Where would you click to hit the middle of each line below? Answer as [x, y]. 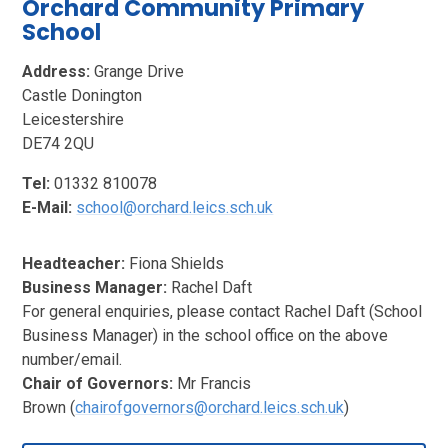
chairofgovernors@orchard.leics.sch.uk [210, 407]
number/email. [72, 359]
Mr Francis [212, 383]
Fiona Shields [175, 263]
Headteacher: [74, 263]
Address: [56, 71]
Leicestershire [73, 119]
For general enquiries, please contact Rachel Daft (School [222, 311]
